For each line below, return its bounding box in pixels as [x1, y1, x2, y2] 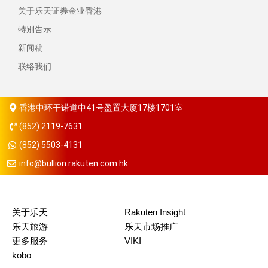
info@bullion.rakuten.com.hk [19, 159, 128, 169]
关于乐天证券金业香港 [18, 6, 102, 16]
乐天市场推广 [124, 221, 178, 232]
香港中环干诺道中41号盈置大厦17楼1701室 [19, 103, 183, 113]
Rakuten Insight [124, 207, 185, 218]
